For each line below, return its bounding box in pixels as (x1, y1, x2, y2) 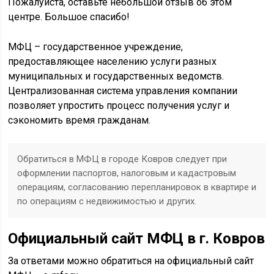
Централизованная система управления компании (8, 85, 238, 97)
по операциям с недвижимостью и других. (17, 196, 197, 207)
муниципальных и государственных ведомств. (8, 70, 224, 82)
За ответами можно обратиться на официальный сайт (8, 255, 254, 267)
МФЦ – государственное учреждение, (8, 41, 183, 53)
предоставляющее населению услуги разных (8, 56, 217, 67)
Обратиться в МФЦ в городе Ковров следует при (17, 154, 228, 165)
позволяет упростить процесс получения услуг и (8, 100, 230, 111)
